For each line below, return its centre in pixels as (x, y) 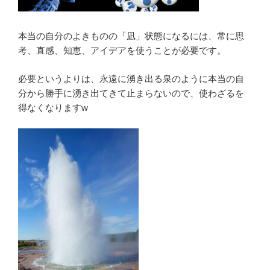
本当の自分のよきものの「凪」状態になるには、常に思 (131, 36)
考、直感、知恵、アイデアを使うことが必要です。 (122, 51)
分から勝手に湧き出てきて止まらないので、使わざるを (131, 93)
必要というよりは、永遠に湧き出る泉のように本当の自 (131, 78)
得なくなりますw (53, 107)
